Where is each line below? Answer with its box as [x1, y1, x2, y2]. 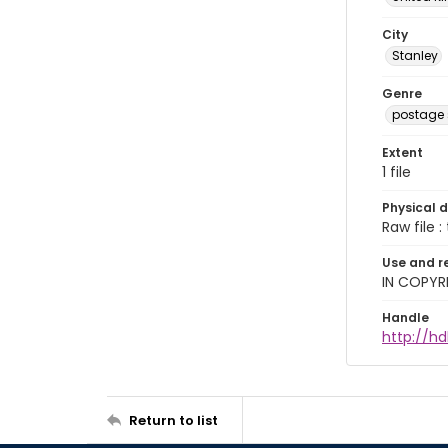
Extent [382, 144, 423, 161]
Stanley [392, 47, 438, 64]
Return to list [129, 410, 218, 430]
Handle [382, 309, 429, 326]
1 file [382, 162, 411, 182]
